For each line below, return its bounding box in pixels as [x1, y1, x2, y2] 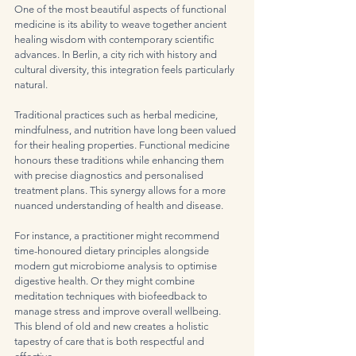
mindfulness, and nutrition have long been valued [14, 124, 238, 137]
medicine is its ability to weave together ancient [14, 18, 229, 31]
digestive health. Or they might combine [14, 275, 197, 288]
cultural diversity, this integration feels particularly [14, 64, 237, 76]
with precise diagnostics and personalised [14, 169, 206, 182]
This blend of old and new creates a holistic [14, 320, 211, 333]
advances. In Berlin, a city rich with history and [14, 48, 219, 61]
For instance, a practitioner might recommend [14, 230, 222, 242]
